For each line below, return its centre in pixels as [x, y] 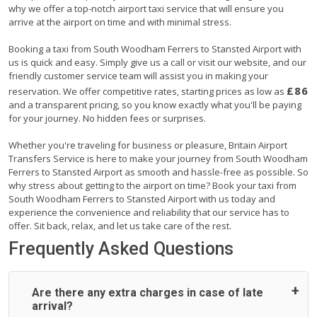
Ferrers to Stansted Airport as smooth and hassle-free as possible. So [158, 172]
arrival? [52, 306]
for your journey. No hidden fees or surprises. [107, 118]
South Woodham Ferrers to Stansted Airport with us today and [142, 198]
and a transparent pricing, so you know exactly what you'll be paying [155, 104]
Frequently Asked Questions [121, 248]
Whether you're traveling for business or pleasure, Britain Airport [148, 145]
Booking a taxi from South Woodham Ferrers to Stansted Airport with [155, 48]
